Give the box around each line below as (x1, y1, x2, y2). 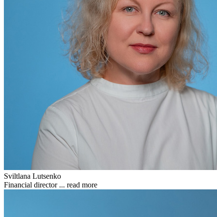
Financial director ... (4, 180, 67, 189)
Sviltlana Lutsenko (4, 171, 61, 180)
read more (67, 180, 97, 189)
